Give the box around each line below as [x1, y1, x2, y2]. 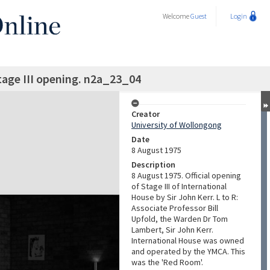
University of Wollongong [131, 119, 222, 130]
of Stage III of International [131, 181, 227, 192]
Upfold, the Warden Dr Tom [131, 213, 228, 224]
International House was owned [131, 235, 244, 246]
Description [131, 159, 175, 170]
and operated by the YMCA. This [131, 246, 245, 257]
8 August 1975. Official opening [131, 170, 241, 181]
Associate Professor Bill [131, 202, 218, 213]
